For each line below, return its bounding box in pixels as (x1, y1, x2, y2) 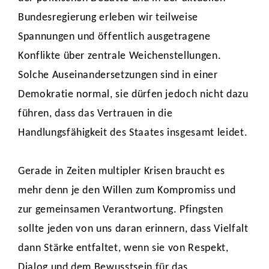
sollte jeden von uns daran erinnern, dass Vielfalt (18, 223, 249, 235)
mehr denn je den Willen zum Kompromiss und (18, 185, 236, 196)
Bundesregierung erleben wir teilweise (18, 12, 199, 23)
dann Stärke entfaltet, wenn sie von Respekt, (18, 243, 229, 254)
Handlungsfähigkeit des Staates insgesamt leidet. (18, 127, 250, 139)
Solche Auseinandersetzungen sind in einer (18, 70, 218, 81)
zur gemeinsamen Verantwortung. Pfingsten (18, 204, 223, 216)
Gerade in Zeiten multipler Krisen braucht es (18, 166, 225, 177)
